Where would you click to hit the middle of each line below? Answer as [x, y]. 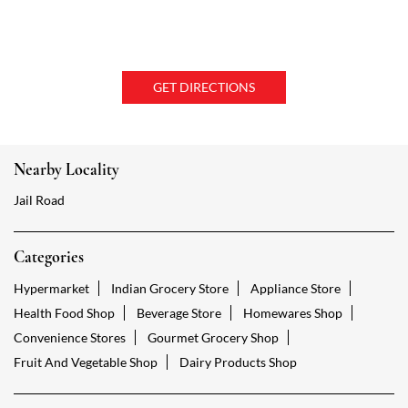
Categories [49, 256]
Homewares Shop [293, 312]
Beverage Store [179, 312]
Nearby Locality [66, 169]
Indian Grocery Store [170, 288]
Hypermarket [51, 288]
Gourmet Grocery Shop [213, 337]
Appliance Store [296, 288]
